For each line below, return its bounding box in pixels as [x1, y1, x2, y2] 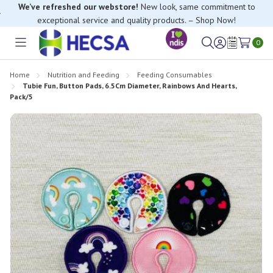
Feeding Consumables [137, 69, 212, 79]
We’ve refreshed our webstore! [18, 1, 138, 12]
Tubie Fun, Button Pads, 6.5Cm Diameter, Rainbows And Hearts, [23, 80, 236, 90]
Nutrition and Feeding [48, 69, 119, 79]
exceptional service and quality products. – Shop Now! [37, 15, 236, 26]
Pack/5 [10, 91, 33, 101]
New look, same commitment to [138, 1, 255, 12]
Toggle [20, 43, 48, 56]
